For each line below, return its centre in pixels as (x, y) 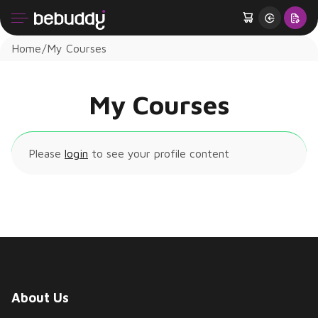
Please (46, 153)
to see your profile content (159, 153)
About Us (40, 297)
